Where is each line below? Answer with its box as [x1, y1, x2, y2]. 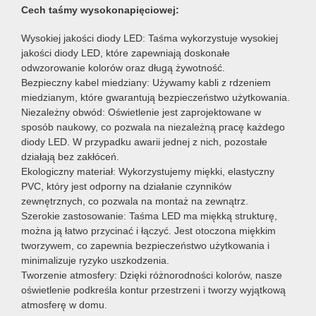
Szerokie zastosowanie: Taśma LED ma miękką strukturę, [21, 209, 277, 221]
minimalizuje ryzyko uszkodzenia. [21, 254, 169, 266]
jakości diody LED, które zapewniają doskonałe [21, 47, 230, 59]
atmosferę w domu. [21, 298, 107, 310]
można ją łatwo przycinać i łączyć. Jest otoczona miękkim [21, 224, 276, 236]
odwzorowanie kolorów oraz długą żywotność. [21, 61, 225, 73]
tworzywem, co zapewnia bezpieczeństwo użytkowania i [21, 239, 269, 251]
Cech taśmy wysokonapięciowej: [21, 4, 179, 16]
